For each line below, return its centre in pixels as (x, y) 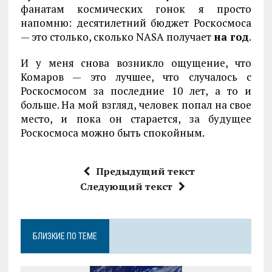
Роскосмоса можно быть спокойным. (112, 132)
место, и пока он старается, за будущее (136, 118)
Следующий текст (127, 186)
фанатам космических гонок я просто (136, 8)
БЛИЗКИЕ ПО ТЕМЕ (65, 236)
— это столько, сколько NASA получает (117, 36)
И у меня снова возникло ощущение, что (136, 63)
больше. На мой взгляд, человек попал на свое (136, 104)
